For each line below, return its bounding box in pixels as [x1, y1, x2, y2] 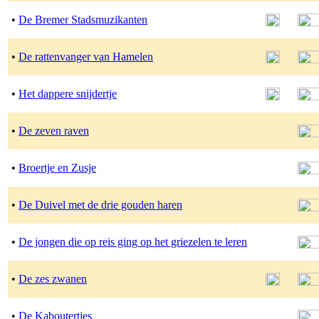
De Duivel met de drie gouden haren [19, 199, 182, 211]
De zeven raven [19, 125, 89, 137]
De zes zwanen [19, 273, 87, 285]
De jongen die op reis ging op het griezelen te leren [19, 236, 247, 248]
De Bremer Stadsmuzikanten [19, 14, 147, 26]
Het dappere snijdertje [19, 88, 117, 100]
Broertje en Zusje [19, 162, 96, 174]
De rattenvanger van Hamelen [19, 51, 153, 63]
